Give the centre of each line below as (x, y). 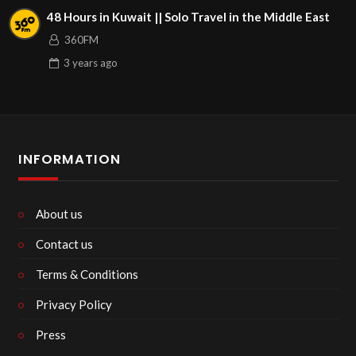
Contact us (64, 244)
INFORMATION (69, 159)
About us (59, 213)
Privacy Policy (74, 304)
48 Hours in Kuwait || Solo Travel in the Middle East (188, 17)
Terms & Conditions (87, 274)
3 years (80, 62)
